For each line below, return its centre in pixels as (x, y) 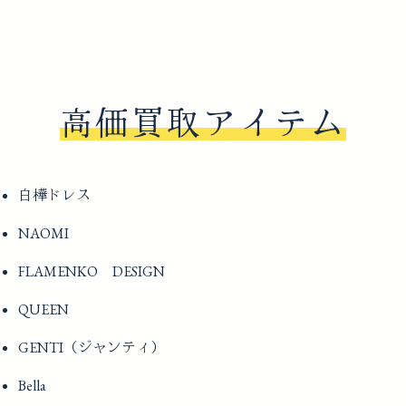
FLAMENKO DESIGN (92, 272)
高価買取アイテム (203, 124)
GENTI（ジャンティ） (92, 348)
